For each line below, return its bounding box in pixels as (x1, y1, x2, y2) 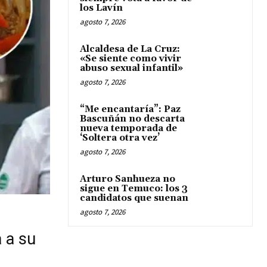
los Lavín (80, 2, 123, 14)
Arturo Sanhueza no (80, 173, 175, 185)
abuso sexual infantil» (80, 63, 183, 74)
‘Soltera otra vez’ (80, 132, 160, 144)
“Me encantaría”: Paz (80, 104, 181, 115)
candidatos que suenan (80, 193, 188, 204)
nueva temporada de (80, 123, 177, 134)
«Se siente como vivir (80, 53, 181, 64)
